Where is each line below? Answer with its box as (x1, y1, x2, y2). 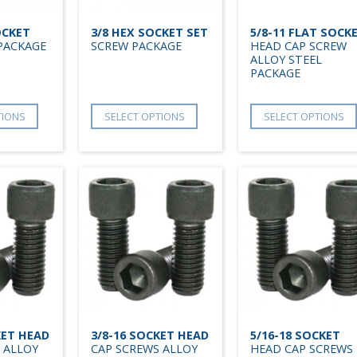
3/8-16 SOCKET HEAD (91, 327, 209, 343)
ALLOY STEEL (250, 51, 322, 67)
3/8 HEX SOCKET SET (91, 24, 208, 40)
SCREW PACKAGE (91, 37, 182, 53)
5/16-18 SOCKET (250, 327, 340, 343)
